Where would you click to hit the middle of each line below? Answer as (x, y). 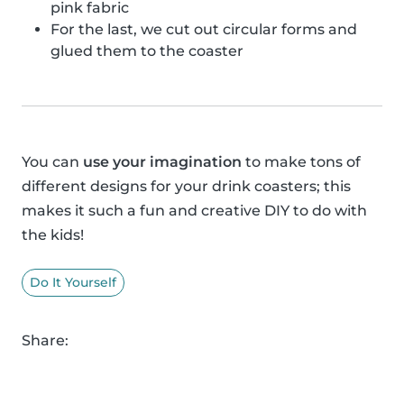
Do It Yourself (73, 282)
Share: (45, 340)
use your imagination (162, 161)
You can (52, 161)
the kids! (53, 234)
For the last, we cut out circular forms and (204, 29)
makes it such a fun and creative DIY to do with (194, 210)
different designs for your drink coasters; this (186, 186)
